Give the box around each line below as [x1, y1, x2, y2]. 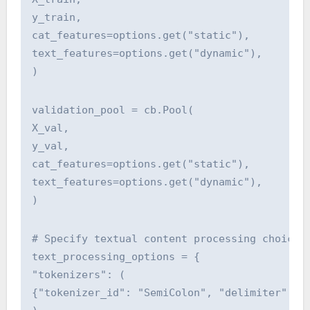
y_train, [31, 11, 82, 24]
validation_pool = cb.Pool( [31, 104, 194, 117]
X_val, [31, 122, 69, 135]
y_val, [31, 140, 69, 153]
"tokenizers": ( [31, 268, 125, 282]
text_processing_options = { [31, 250, 200, 264]
